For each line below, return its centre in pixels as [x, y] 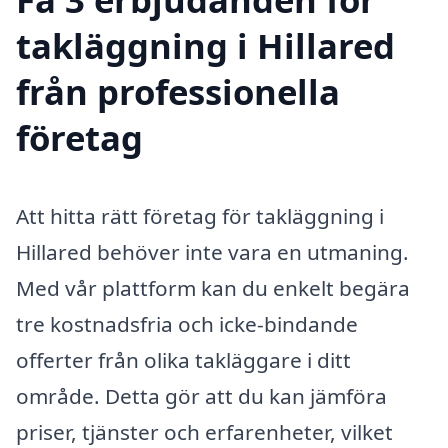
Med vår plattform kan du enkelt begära [213, 287]
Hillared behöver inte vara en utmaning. [212, 251]
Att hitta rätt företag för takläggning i [200, 215]
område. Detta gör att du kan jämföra [201, 395]
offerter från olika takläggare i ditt [183, 359]
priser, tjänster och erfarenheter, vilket [204, 431]
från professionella [178, 91]
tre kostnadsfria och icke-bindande [187, 323]
